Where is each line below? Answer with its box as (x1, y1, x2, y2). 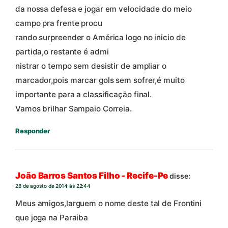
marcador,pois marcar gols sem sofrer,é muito (15, 75, 185, 85)
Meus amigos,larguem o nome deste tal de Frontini (15, 198, 202, 208)
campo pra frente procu (15, 18, 102, 28)
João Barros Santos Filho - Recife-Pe (15, 170, 168, 181)
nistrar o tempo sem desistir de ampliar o (15, 61, 166, 71)
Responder (15, 126, 50, 135)
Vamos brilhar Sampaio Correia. (15, 103, 132, 113)
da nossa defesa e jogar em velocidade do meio (15, 4, 192, 14)
